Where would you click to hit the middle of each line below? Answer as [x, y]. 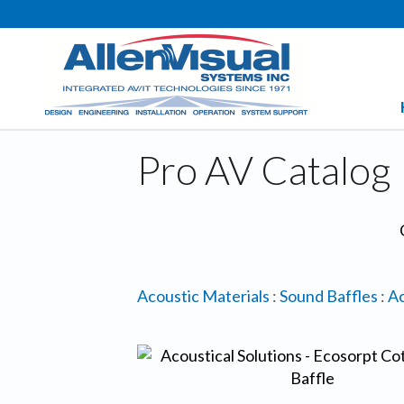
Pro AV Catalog [264, 169]
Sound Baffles [329, 296]
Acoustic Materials [203, 296]
